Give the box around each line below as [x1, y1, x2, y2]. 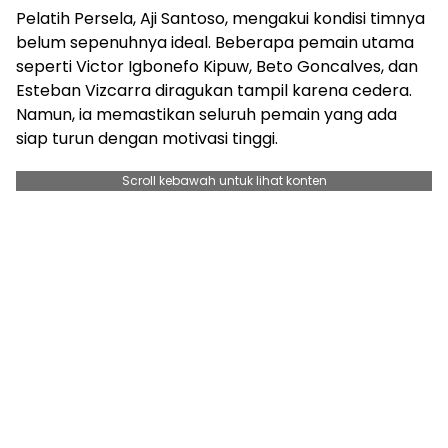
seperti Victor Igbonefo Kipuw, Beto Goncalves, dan [16, 54, 418, 78]
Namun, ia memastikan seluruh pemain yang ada [16, 102, 397, 126]
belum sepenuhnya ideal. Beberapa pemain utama [16, 30, 414, 54]
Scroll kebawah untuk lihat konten [121, 171, 327, 189]
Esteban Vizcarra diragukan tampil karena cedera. [16, 78, 412, 102]
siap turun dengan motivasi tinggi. [16, 126, 278, 150]
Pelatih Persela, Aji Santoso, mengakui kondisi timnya [16, 6, 425, 30]
